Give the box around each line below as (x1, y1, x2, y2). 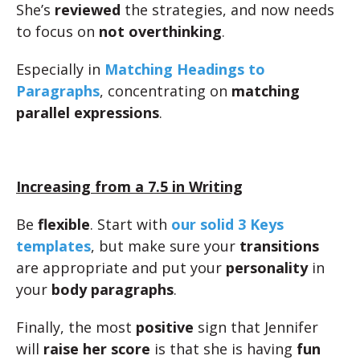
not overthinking (99, 22, 222, 41)
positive (136, 317, 198, 337)
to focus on (16, 22, 99, 41)
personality (226, 258, 312, 277)
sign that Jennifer (198, 317, 318, 337)
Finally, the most (16, 317, 136, 337)
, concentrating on (100, 81, 231, 100)
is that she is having (150, 339, 297, 358)
